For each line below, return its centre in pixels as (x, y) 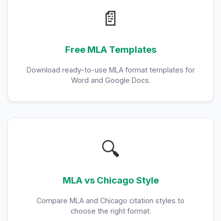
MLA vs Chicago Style (110, 180)
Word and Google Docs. (110, 80)
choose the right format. (110, 211)
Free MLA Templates (110, 50)
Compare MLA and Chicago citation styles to (110, 201)
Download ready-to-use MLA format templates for (110, 70)
